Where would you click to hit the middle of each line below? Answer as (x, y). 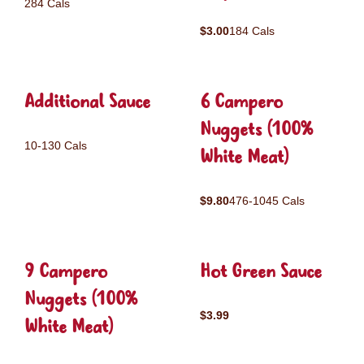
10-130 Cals (56, 145)
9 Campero (66, 273)
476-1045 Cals (267, 201)
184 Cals (252, 31)
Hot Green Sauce (261, 273)
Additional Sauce (87, 103)
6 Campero (241, 103)
